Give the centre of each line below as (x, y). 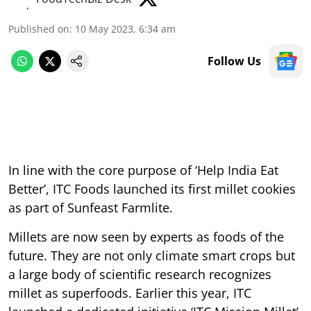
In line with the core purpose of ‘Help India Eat (143, 170)
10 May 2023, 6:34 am (125, 28)
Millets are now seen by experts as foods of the (146, 236)
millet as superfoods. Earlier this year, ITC (130, 293)
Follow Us (234, 61)
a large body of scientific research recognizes (140, 274)
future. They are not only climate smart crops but (152, 255)
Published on (39, 28)
